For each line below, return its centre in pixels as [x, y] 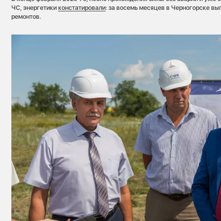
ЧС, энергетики [35, 8]
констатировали [82, 8]
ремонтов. [26, 17]
